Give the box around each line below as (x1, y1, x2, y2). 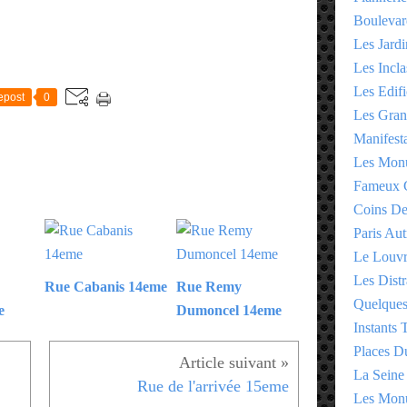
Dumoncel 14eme (176, 302, 282, 318)
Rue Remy (176, 278, 242, 294)
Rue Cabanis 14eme (45, 278, 167, 294)
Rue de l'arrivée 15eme (137, 376, 289, 395)
